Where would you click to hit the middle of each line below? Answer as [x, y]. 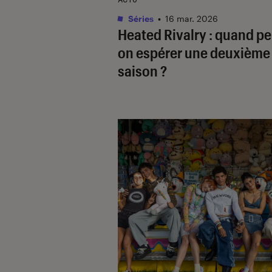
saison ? [142, 70]
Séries [140, 18]
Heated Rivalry [162, 34]
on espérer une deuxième [194, 52]
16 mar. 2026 [192, 18]
